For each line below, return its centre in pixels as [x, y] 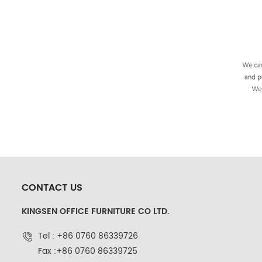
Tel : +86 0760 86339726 [88, 236]
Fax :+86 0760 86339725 [88, 251]
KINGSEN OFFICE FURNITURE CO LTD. [95, 211]
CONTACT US [52, 187]
